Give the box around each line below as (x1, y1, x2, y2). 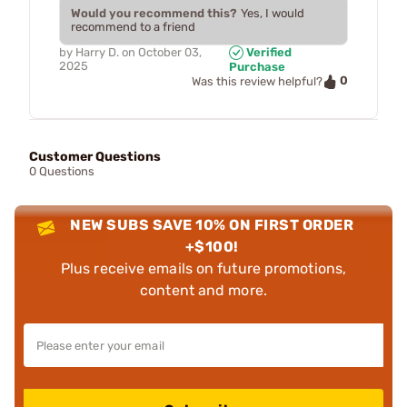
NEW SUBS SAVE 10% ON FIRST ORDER (70, 215, 354, 233)
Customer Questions (29, 148, 161, 164)
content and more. (140, 281, 267, 299)
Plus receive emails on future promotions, (60, 259, 347, 277)
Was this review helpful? (192, 74, 323, 89)
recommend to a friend (71, 19, 195, 34)
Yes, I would (241, 5, 304, 20)
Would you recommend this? (71, 5, 237, 20)
